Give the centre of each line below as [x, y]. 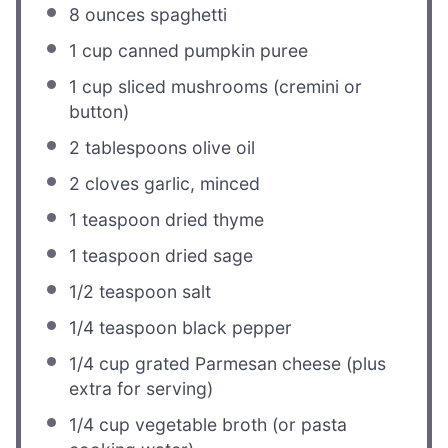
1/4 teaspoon [123, 327]
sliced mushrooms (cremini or [238, 86]
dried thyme [212, 219]
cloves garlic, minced [170, 183]
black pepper [235, 327]
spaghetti [186, 14]
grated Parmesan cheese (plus [258, 363]
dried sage [207, 255]
